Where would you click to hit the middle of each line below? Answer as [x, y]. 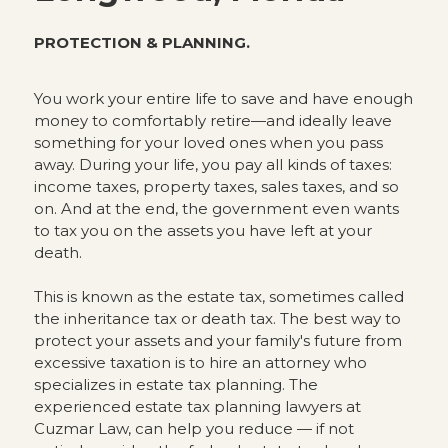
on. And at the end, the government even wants [216, 208]
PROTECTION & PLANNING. [141, 42]
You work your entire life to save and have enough [223, 98]
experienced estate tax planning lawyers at [197, 406]
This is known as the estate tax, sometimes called [218, 296]
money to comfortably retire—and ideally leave [212, 120]
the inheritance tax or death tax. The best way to [217, 318]
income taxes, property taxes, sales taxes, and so [216, 186]
